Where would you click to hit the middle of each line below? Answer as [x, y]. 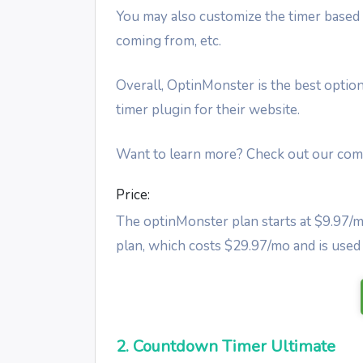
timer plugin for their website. [208, 109]
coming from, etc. [169, 41]
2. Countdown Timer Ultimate [226, 346]
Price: [133, 194]
